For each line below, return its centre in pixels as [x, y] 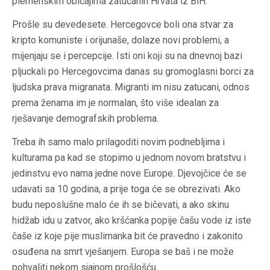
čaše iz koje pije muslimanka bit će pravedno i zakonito [127, 236]
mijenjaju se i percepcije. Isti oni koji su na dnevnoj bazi [127, 56]
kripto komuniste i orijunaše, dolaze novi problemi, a [121, 40]
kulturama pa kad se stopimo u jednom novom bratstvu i [129, 158]
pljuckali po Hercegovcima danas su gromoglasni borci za [133, 72]
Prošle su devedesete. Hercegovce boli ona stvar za [123, 25]
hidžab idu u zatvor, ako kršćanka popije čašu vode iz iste [132, 221]
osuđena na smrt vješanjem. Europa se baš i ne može [123, 252]
